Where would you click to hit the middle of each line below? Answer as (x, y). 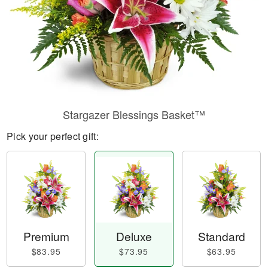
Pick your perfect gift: (53, 136)
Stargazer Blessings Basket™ (134, 114)
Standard (221, 236)
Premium (46, 236)
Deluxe (134, 236)
